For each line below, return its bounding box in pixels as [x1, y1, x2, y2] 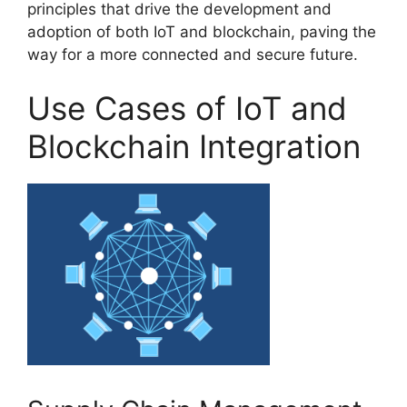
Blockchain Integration [27, 127, 361, 166]
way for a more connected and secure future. [27, 45, 358, 64]
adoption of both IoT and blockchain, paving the [27, 22, 376, 41]
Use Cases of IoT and [27, 89, 347, 128]
